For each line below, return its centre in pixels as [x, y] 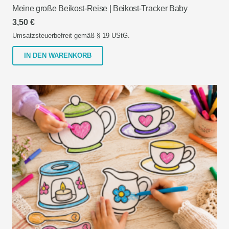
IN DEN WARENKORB [58, 56]
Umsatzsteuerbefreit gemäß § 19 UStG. [71, 36]
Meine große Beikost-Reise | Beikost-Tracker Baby [100, 8]
